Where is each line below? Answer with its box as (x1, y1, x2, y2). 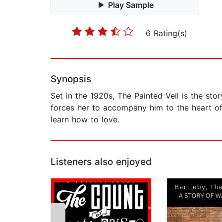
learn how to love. (51, 114, 119, 125)
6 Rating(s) (146, 28, 187, 39)
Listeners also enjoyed (51, 156, 152, 168)
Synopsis (51, 73, 91, 85)
